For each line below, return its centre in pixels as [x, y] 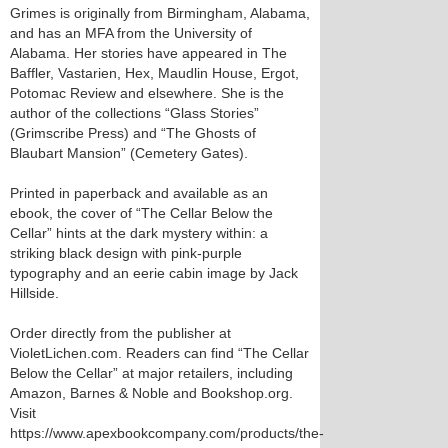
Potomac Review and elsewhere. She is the [147, 92]
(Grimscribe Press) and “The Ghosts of [133, 132]
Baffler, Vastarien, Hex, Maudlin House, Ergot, [154, 72]
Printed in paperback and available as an [139, 192]
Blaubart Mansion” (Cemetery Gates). [129, 152]
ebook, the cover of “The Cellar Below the [141, 212]
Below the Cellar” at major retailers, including [151, 372]
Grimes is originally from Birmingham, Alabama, [160, 12]
